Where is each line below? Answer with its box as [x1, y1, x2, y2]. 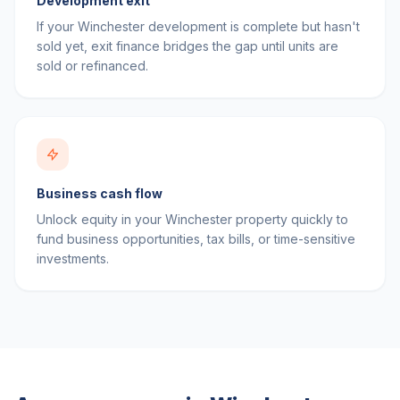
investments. [37, 251, 109, 266]
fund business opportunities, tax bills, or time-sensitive [37, 231, 355, 246]
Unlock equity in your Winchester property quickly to [37, 212, 348, 227]
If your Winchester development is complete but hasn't [37, 19, 360, 34]
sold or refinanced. [37, 58, 148, 73]
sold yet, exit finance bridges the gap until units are [37, 38, 338, 54]
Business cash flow [37, 186, 162, 201]
